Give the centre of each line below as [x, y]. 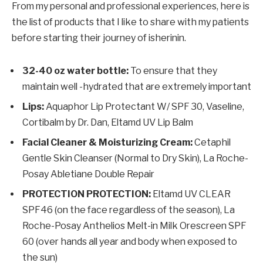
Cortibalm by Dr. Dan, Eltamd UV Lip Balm [108, 122]
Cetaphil [212, 142]
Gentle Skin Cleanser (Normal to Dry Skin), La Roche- [135, 158]
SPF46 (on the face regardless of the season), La [129, 210]
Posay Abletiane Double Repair [88, 174]
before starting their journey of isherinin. [99, 38]
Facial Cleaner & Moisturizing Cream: [107, 142]
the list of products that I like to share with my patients [130, 22]
